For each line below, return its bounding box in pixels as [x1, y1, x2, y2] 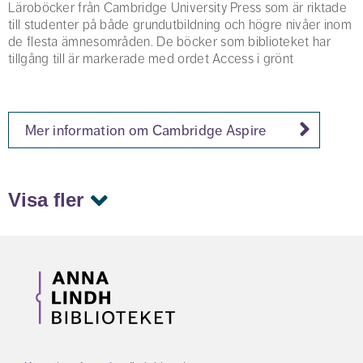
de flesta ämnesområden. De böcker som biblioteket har [8, 33, 331, 50]
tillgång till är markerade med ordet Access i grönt [8, 50, 294, 67]
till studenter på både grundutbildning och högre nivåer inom [8, 16, 352, 33]
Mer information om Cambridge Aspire [25, 122, 267, 139]
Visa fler [8, 189, 83, 211]
